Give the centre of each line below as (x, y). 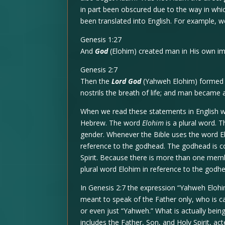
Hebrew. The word (111, 123)
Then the (96, 81)
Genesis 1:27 (101, 40)
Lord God (127, 81)
